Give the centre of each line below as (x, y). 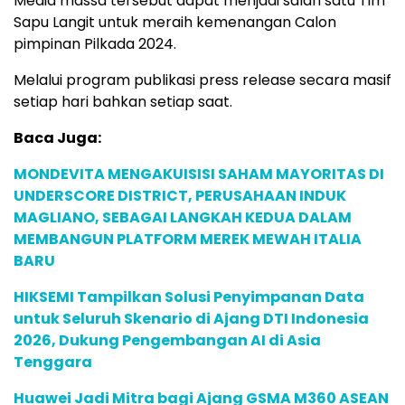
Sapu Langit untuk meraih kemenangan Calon (175, 22)
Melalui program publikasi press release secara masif (202, 80)
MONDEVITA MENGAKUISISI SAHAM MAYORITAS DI (199, 174)
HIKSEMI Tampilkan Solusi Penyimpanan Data (189, 297)
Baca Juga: (57, 138)
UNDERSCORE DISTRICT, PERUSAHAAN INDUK (180, 196)
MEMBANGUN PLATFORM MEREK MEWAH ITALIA (188, 239)
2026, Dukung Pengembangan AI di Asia (167, 340)
